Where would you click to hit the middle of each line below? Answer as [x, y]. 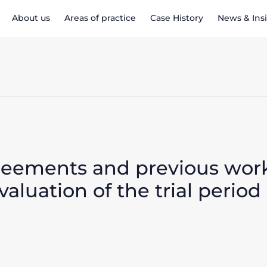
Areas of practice [100, 18]
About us [31, 18]
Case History [177, 18]
